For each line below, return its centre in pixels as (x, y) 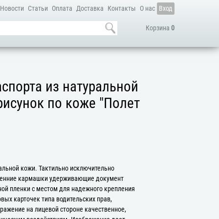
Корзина (158, 28)
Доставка (90, 9)
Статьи (38, 9)
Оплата (62, 9)
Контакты (121, 9)
